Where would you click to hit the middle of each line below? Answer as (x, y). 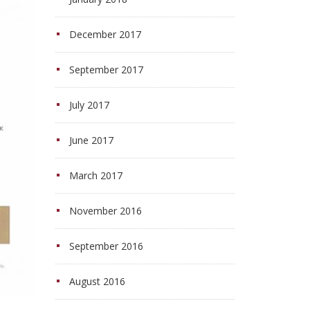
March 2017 (95, 175)
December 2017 (105, 34)
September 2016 (106, 246)
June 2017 (91, 140)
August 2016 (97, 281)
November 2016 (105, 211)
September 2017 (106, 70)
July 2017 (89, 105)
